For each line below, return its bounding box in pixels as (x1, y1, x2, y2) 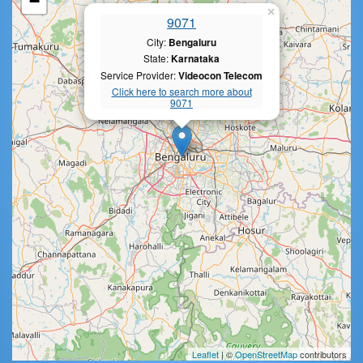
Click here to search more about (111, 84, 252, 98)
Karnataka (171, 51, 220, 66)
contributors (297, 348, 347, 361)
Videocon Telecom (178, 67, 263, 83)
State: (143, 51, 171, 66)
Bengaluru (169, 34, 216, 49)
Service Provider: (100, 67, 178, 82)
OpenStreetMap (235, 348, 297, 361)
